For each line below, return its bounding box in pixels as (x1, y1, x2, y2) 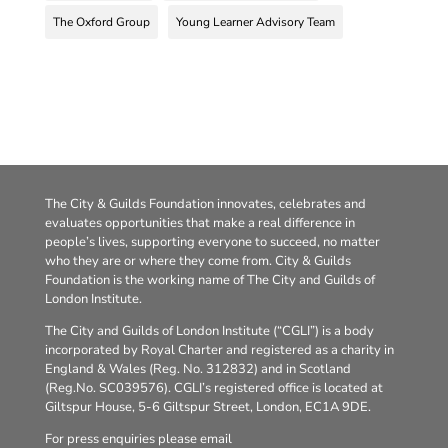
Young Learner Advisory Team (175, 14, 335, 31)
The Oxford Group (52, 14, 150, 31)
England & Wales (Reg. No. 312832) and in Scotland (44, 359, 351, 378)
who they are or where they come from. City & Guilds (44, 251, 351, 270)
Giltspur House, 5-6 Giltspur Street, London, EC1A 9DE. (44, 397, 371, 416)
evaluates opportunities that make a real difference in (44, 213, 355, 232)
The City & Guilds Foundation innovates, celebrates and (44, 194, 366, 213)
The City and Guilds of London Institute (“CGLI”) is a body (44, 321, 374, 340)
